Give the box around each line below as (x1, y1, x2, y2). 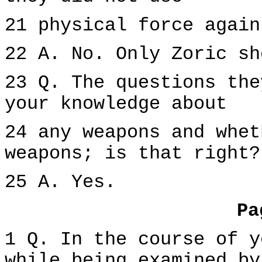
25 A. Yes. (5, 172, 116, 193)
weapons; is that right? (5, 143, 260, 164)
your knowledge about (5, 94, 227, 115)
